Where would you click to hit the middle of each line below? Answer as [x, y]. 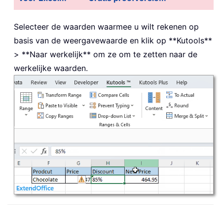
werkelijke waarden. [51, 68]
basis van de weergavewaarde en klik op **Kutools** [113, 40]
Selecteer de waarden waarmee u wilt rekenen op [106, 26]
